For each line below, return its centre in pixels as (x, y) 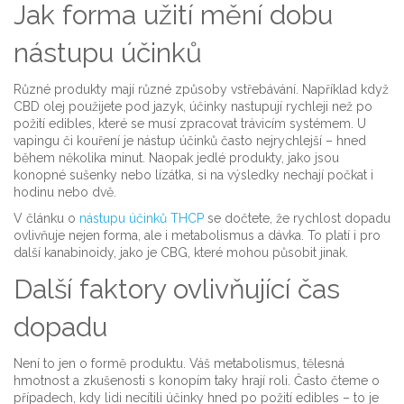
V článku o (46, 218)
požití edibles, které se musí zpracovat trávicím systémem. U (190, 124)
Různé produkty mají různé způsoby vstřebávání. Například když (201, 89)
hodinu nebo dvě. (65, 192)
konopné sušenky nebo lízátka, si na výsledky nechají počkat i (193, 175)
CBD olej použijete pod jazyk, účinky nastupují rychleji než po (193, 106)
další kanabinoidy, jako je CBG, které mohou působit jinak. (181, 252)
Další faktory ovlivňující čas (177, 289)
